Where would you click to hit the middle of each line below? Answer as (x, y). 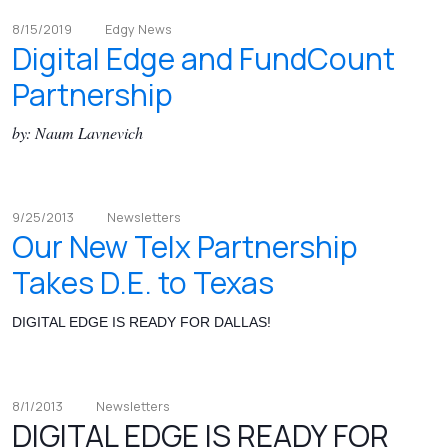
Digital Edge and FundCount (203, 59)
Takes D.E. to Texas (143, 283)
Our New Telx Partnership (185, 247)
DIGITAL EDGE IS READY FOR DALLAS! (141, 322)
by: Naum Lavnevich (77, 133)
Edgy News (138, 29)
